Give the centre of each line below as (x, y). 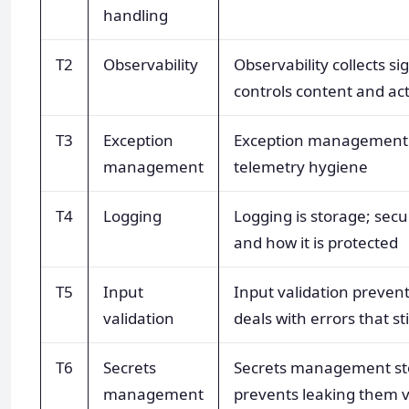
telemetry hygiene (301, 166)
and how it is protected (316, 242)
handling (136, 15)
